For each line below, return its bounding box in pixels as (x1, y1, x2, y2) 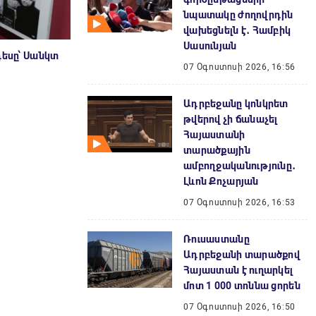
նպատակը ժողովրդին (183, 9, 293, 20)
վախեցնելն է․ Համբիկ (183, 25, 291, 36)
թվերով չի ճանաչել (183, 114, 278, 125)
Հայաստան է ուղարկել (183, 265, 293, 276)
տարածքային (183, 145, 250, 156)
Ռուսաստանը (183, 233, 250, 245)
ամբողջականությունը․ (183, 160, 296, 171)
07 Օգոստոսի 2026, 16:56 (183, 62, 296, 72)
